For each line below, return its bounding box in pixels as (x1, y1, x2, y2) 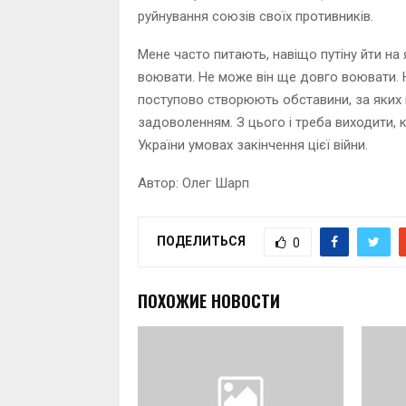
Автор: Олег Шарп (138, 175, 249, 192)
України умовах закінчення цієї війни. (138, 137, 368, 154)
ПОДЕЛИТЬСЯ (157, 233, 246, 248)
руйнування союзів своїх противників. (138, 8, 373, 25)
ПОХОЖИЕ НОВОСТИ (138, 289, 280, 314)
